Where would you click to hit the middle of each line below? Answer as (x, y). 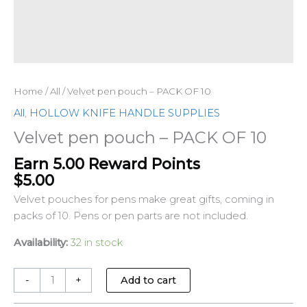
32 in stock (97, 242)
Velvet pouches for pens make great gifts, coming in (144, 200)
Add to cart (148, 281)
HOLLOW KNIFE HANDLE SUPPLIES (125, 113)
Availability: (41, 242)
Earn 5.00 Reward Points (107, 163)
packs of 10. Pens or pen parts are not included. (131, 216)
